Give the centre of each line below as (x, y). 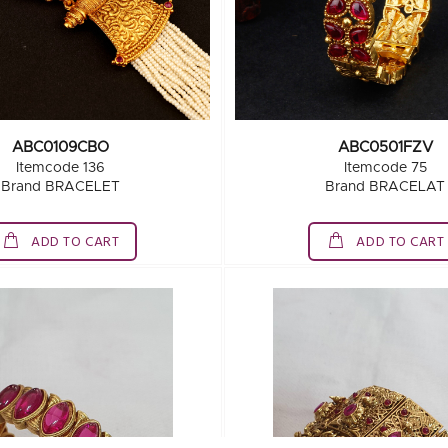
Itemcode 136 (60, 168)
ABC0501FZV (385, 147)
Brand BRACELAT (385, 187)
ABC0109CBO (60, 147)
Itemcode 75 (385, 168)
